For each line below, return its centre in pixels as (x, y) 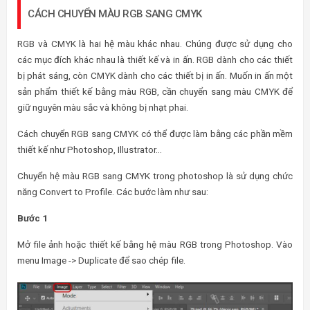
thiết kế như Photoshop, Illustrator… (90, 149)
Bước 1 (33, 218)
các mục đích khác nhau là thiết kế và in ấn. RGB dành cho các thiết (155, 59)
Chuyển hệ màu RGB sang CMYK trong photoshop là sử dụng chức (155, 175)
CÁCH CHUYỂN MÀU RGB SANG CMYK (115, 13)
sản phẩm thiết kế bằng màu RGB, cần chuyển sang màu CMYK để (155, 91)
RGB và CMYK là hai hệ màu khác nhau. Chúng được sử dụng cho (155, 43)
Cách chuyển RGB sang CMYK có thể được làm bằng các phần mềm (155, 133)
